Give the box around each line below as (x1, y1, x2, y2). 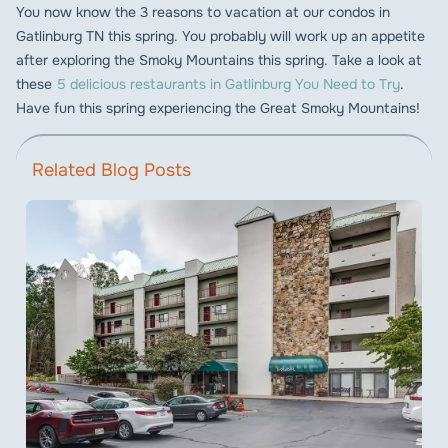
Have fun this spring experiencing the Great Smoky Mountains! (16, 98, 420, 117)
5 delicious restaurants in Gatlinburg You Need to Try (57, 74, 400, 93)
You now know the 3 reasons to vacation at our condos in (16, 2, 390, 21)
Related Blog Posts (32, 158, 191, 181)
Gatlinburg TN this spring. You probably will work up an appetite (16, 26, 425, 45)
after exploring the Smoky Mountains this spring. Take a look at (16, 50, 422, 69)
